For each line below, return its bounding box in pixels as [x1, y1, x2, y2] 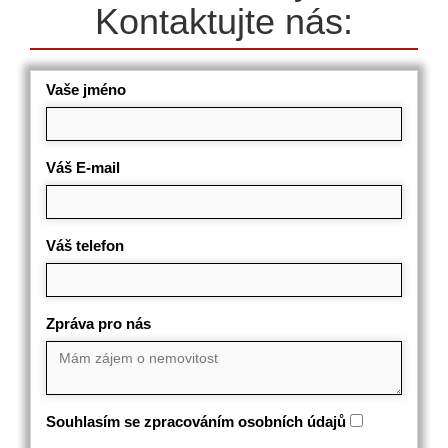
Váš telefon [46, 237, 124, 254]
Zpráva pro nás [46, 315, 151, 332]
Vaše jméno [46, 81, 126, 98]
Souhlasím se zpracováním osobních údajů [46, 413, 346, 430]
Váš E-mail [46, 159, 120, 176]
